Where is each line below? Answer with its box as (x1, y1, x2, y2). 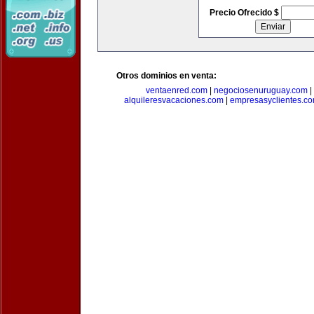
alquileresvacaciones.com (123, 95, 224, 105)
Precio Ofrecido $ (209, 8, 281, 18)
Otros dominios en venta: (116, 71, 217, 81)
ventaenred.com (146, 86, 207, 95)
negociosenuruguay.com (214, 86, 308, 95)
